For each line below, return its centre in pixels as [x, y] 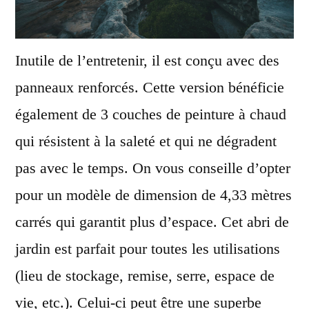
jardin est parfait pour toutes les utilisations [148, 249]
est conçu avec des [220, 61]
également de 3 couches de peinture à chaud [151, 114]
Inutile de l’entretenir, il [88, 61]
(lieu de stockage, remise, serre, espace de [145, 276]
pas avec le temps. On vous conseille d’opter [153, 168]
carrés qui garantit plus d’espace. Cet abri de [152, 222]
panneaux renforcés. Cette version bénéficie [150, 88]
